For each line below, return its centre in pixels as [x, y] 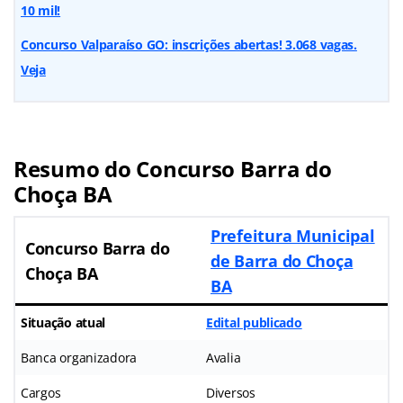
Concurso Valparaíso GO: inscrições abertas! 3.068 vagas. [189, 44]
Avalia [224, 357]
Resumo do [75, 168]
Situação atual [63, 322]
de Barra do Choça [282, 260]
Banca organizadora [79, 357]
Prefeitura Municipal [293, 235]
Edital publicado [254, 322]
